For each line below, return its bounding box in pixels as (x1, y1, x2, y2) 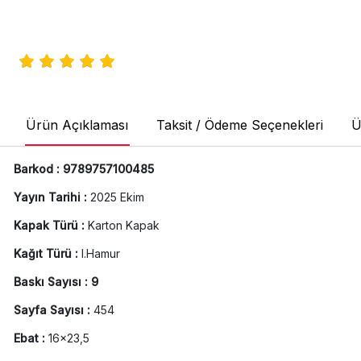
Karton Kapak (87, 218, 160, 233)
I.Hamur (81, 247, 120, 261)
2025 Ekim (89, 190, 144, 205)
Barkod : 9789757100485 (13, 162, 154, 176)
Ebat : (13, 331, 48, 346)
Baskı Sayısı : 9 (13, 275, 98, 289)
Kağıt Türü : (13, 247, 81, 261)
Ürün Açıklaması (25, 117, 128, 134)
